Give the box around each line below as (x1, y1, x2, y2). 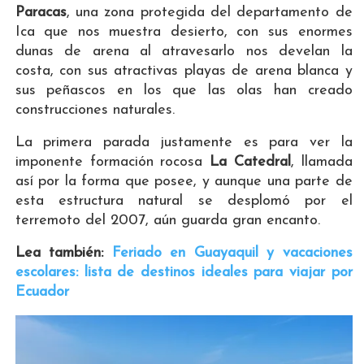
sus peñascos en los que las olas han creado (15, 83, 353, 99)
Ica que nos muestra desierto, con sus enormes (15, 24, 353, 41)
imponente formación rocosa (15, 154, 210, 171)
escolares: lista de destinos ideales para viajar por (15, 265, 353, 281)
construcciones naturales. (15, 102, 175, 119)
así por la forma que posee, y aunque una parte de (15, 174, 353, 190)
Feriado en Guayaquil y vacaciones (111, 245, 353, 262)
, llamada (290, 154, 353, 171)
